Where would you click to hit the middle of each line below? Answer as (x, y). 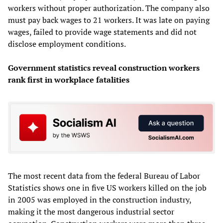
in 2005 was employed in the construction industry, (100, 200)
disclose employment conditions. (67, 44)
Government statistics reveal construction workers (104, 67)
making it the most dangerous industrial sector (91, 212)
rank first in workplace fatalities (69, 79)
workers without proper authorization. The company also (109, 8)
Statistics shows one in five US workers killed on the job (107, 188)
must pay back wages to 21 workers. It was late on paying (109, 20)
